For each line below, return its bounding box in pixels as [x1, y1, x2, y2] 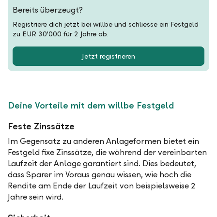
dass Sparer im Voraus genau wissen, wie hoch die [8, 170, 191, 180]
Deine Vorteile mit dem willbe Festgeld [8, 100, 176, 111]
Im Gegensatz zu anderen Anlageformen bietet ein [8, 136, 199, 146]
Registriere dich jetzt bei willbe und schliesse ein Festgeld [13, 20, 199, 29]
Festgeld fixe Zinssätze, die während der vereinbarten [8, 147, 207, 157]
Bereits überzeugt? [13, 5, 83, 15]
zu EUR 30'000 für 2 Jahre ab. [13, 30, 108, 38]
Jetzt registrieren [82, 52, 135, 61]
